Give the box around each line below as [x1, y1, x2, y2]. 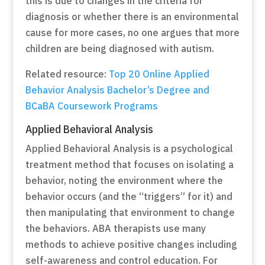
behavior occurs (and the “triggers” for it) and [25, 190, 232, 202]
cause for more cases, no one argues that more [25, 27, 240, 38]
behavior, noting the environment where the [25, 174, 223, 186]
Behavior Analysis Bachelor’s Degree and [25, 84, 209, 96]
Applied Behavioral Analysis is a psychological [25, 143, 233, 154]
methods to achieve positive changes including [25, 238, 237, 250]
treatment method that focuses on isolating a [25, 159, 234, 170]
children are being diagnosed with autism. [25, 43, 214, 54]
